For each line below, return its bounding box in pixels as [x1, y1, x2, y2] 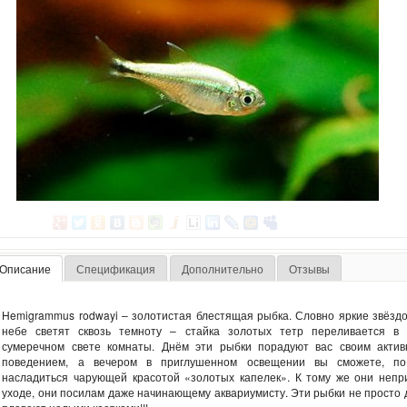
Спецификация [76, 260, 156, 276]
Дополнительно [181, 260, 263, 276]
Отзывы [288, 260, 330, 276]
